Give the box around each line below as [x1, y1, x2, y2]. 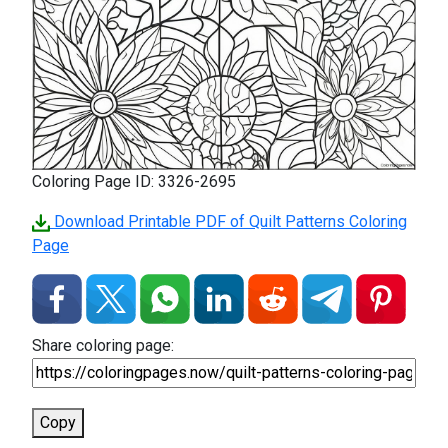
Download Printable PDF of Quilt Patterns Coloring [50, 212, 407, 231]
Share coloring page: [32, 336, 174, 355]
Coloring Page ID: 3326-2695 [32, 172, 236, 191]
